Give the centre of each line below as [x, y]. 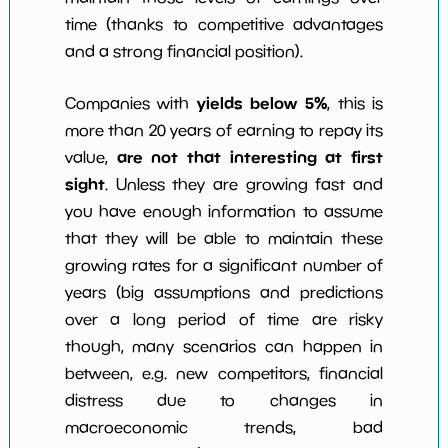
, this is [355, 103]
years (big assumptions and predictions [224, 292]
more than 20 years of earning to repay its [224, 130]
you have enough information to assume [224, 211]
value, [90, 157]
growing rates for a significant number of [224, 265]
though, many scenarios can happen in [224, 346]
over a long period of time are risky [224, 319]
